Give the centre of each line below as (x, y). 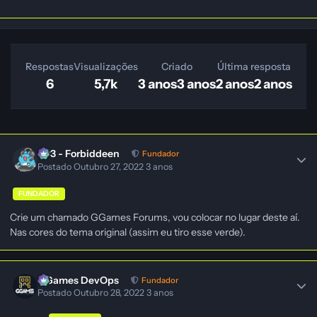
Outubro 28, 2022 (110, 293)
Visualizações (106, 66)
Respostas (50, 66)
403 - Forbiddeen (79, 154)
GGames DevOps (79, 280)
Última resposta (254, 66)
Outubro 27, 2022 (110, 166)
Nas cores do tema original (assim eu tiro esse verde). (128, 232)
